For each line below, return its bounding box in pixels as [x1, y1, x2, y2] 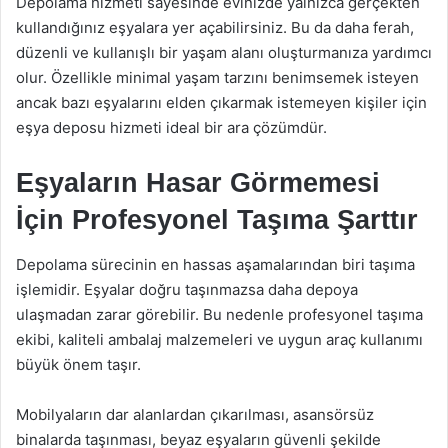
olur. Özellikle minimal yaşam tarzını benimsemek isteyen [16, 67, 419, 87]
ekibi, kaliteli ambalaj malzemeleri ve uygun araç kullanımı [16, 330, 423, 349]
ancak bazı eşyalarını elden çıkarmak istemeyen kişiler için [16, 92, 427, 112]
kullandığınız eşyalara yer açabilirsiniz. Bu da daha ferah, [16, 17, 414, 37]
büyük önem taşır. [16, 355, 141, 374]
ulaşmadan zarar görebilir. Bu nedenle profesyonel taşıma [16, 305, 423, 324]
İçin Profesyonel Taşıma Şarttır [16, 204, 418, 235]
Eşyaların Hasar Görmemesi [16, 167, 380, 198]
